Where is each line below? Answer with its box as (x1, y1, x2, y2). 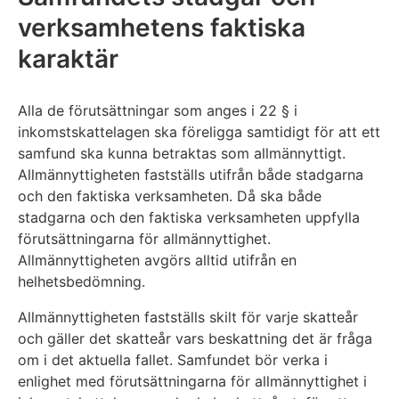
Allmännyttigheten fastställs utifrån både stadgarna (18, 166, 363, 184)
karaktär (18, 44, 118, 75)
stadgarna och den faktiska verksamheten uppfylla (18, 208, 360, 227)
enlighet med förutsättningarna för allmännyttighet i (18, 372, 367, 391)
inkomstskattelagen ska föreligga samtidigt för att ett (18, 123, 380, 142)
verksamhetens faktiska (18, 12, 305, 44)
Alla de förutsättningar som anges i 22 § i (18, 102, 297, 120)
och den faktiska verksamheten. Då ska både (18, 187, 322, 206)
